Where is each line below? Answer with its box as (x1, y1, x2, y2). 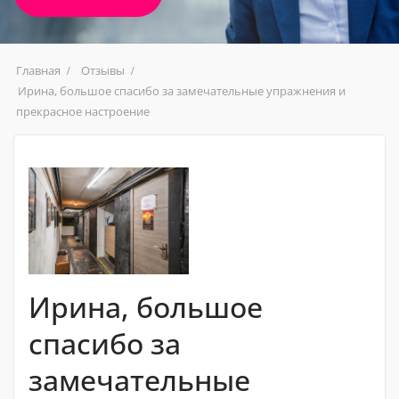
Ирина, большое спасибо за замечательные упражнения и (18, 82, 346, 99)
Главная (16, 61, 61, 78)
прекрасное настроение (16, 102, 150, 119)
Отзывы (81, 61, 125, 78)
